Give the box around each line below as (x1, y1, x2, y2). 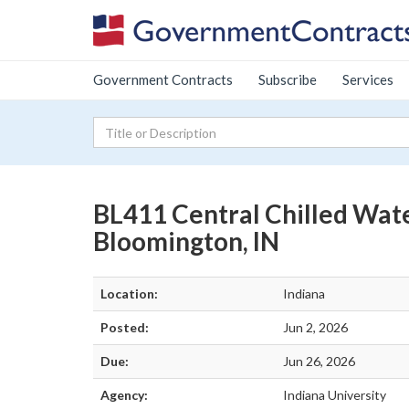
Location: (100, 286, 158, 301)
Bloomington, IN (93, 225, 279, 257)
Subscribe (258, 71, 317, 88)
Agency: (100, 387, 148, 403)
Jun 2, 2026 (283, 320, 348, 335)
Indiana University (283, 387, 386, 403)
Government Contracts (93, 71, 233, 88)
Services (342, 71, 393, 88)
